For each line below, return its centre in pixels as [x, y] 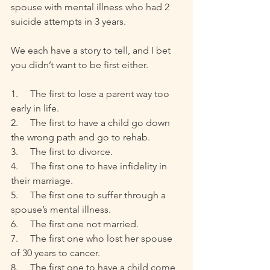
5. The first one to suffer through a [89, 195]
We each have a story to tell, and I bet [92, 51]
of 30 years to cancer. [55, 253]
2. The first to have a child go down [92, 123]
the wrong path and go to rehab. [82, 137]
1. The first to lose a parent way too [91, 94]
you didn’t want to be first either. [80, 65]
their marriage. [43, 181]
